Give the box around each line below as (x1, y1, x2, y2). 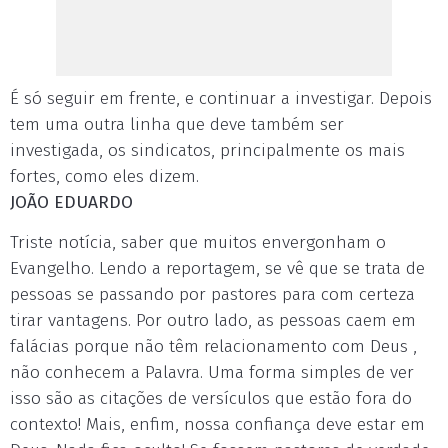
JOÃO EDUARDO (10, 192, 133, 213)
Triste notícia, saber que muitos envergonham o (10, 232, 386, 253)
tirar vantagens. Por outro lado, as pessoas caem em (10, 310, 416, 331)
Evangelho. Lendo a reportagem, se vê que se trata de (10, 258, 425, 279)
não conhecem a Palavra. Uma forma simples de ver (10, 362, 414, 383)
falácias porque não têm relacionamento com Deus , (10, 336, 417, 357)
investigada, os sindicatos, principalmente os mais (10, 140, 405, 161)
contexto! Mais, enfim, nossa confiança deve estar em (10, 414, 425, 435)
